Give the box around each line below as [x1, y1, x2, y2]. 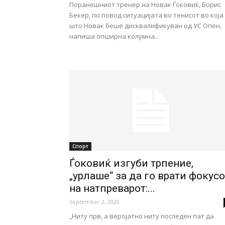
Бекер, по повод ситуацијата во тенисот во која [69, 11, 223, 20]
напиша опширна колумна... [69, 32, 159, 41]
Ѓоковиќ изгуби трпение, [69, 157, 193, 169]
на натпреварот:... [69, 182, 155, 194]
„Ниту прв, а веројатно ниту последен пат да [69, 211, 214, 220]
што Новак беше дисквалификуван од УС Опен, [69, 21, 221, 30]
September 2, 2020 [69, 198, 120, 205]
